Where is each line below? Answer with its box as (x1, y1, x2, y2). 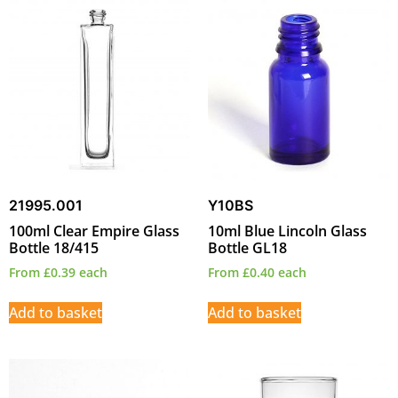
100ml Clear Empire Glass (9, 221, 179, 242)
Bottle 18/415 (9, 238, 99, 259)
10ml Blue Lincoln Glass (208, 221, 367, 242)
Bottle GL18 (208, 238, 287, 259)
